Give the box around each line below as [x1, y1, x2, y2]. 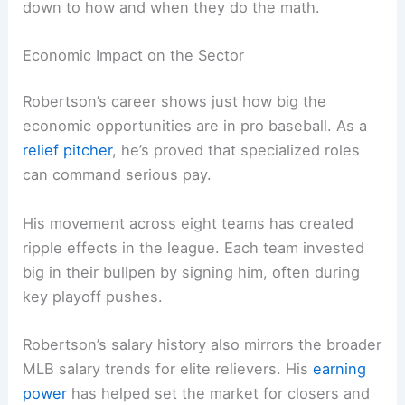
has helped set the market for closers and [67, 383, 371, 402]
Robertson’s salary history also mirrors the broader [23, 334, 382, 353]
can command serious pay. [23, 165, 212, 184]
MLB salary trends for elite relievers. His [23, 359, 314, 378]
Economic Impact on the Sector [23, 45, 245, 64]
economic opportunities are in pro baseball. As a [23, 117, 368, 136]
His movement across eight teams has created [23, 213, 354, 232]
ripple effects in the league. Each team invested [23, 238, 365, 257]
